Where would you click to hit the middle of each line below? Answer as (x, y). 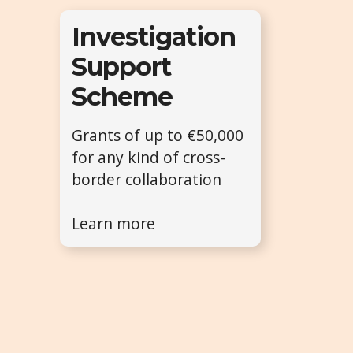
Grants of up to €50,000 (158, 135)
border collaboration (147, 179)
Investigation (154, 36)
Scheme (123, 96)
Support (122, 66)
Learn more (113, 223)
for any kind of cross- (149, 157)
